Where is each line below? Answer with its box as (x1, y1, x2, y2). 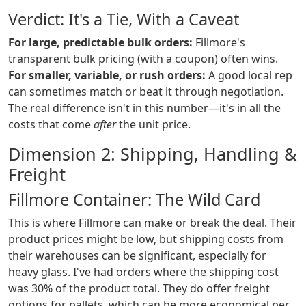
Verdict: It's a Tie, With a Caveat (8, 8, 239, 31)
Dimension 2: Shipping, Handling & (8, 142, 296, 166)
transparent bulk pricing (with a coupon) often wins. (8, 51, 278, 67)
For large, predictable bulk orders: (8, 35, 193, 51)
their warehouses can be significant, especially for (8, 248, 266, 264)
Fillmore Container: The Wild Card (8, 189, 260, 211)
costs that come (8, 117, 94, 133)
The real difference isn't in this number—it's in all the (8, 100, 281, 116)
